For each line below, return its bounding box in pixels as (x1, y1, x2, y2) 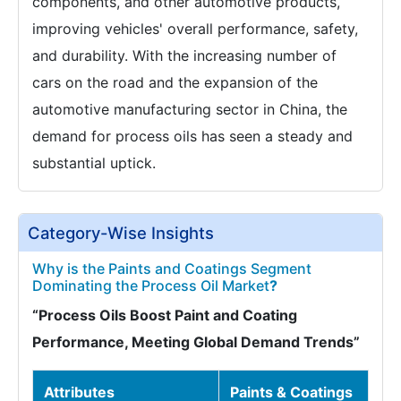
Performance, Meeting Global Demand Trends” (32, 333, 360, 351)
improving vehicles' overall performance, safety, (32, 20, 358, 38)
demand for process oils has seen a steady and (32, 127, 353, 145)
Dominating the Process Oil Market (32, 277, 269, 294)
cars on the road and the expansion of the (32, 73, 318, 91)
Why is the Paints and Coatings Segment (32, 260, 311, 277)
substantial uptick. (32, 154, 156, 172)
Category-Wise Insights (28, 223, 214, 243)
